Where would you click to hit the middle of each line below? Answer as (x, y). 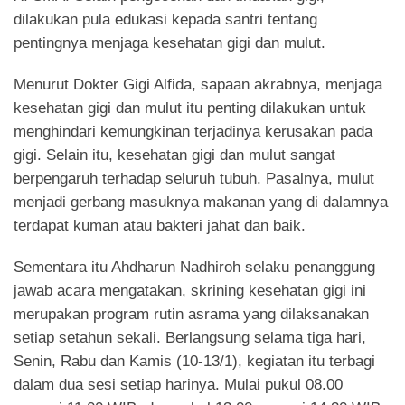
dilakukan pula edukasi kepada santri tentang (165, 19)
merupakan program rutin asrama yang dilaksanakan (191, 314)
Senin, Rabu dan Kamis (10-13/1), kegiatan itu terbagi (194, 361)
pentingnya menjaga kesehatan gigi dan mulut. (170, 43)
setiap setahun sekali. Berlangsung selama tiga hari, (190, 338)
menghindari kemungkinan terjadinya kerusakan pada (193, 132)
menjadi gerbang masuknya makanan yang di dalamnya (201, 202)
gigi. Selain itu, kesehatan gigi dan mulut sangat (174, 155)
